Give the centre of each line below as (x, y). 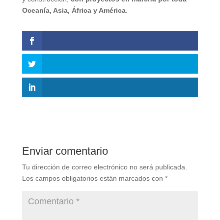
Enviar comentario (65, 151)
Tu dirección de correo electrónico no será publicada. (104, 167)
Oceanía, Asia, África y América (74, 11)
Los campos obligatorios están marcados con (93, 178)
